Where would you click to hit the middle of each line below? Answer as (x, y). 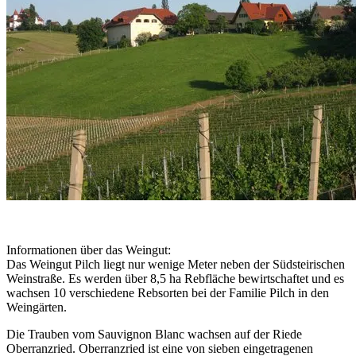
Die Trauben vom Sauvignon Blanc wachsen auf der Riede (154, 335)
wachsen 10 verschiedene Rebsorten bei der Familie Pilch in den (168, 293)
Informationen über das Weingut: (89, 250)
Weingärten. (37, 308)
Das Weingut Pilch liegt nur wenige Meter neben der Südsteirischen (176, 265)
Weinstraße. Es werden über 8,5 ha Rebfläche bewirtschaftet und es (175, 279)
